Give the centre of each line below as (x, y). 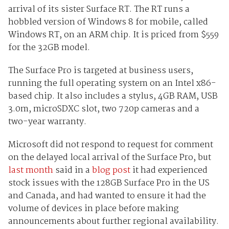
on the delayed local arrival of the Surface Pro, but (109, 158)
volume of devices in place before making (93, 209)
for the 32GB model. (49, 48)
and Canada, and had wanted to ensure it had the (107, 196)
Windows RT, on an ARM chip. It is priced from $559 (113, 35)
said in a (72, 171)
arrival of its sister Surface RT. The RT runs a (99, 10)
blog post (111, 171)
